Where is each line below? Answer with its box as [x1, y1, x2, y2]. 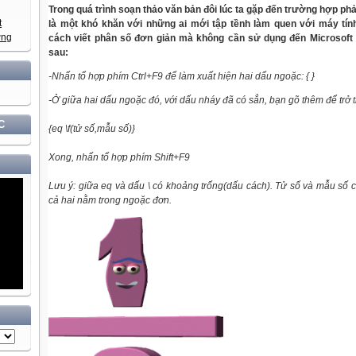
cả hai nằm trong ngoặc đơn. [48, 195, 172, 206]
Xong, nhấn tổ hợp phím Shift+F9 [48, 152, 190, 163]
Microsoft [309, 33, 353, 44]
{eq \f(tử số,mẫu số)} [48, 123, 135, 134]
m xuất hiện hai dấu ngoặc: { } [187, 71, 315, 82]
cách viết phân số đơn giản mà [48, 33, 197, 44]
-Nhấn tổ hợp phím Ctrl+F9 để [48, 71, 179, 82]
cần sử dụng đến [224, 33, 310, 44]
